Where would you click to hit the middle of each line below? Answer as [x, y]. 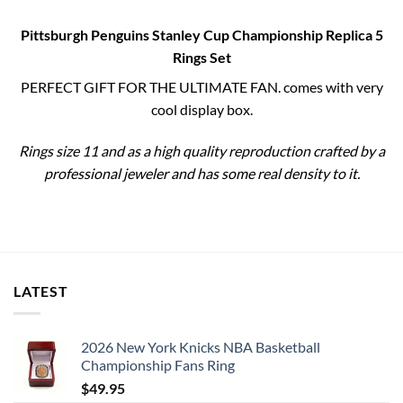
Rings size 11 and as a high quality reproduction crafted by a [201, 150]
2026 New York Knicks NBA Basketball [201, 346]
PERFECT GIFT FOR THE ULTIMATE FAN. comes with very [201, 86]
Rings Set [201, 57]
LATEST [41, 291]
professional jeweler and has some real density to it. [201, 173]
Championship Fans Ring [158, 364]
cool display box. [201, 109]
